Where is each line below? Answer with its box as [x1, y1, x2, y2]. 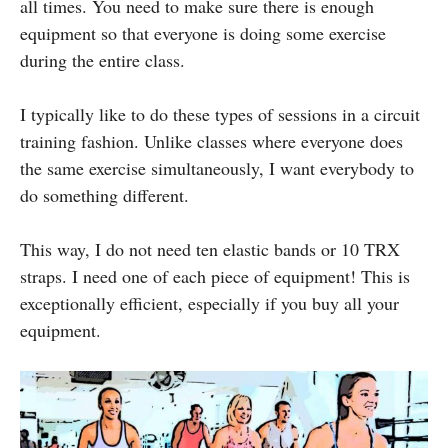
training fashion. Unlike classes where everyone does [20, 128, 403, 153]
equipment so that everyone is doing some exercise [20, 20, 386, 45]
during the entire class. [20, 47, 185, 72]
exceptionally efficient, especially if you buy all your [20, 290, 399, 315]
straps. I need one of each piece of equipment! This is [20, 263, 410, 288]
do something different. [20, 182, 189, 207]
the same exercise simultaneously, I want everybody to [20, 155, 414, 180]
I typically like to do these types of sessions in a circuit [20, 101, 420, 126]
